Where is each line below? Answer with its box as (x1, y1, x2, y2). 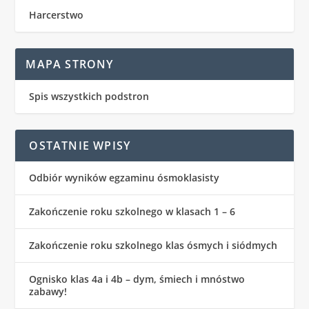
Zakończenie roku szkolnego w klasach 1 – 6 (29, 204, 236, 218)
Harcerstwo (29, 8, 84, 21)
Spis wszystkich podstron (29, 89, 150, 103)
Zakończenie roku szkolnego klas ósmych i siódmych (29, 238, 278, 252)
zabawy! (29, 284, 68, 298)
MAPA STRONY (26, 56, 114, 72)
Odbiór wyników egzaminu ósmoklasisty (29, 170, 220, 184)
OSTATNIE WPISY (29, 137, 131, 153)
